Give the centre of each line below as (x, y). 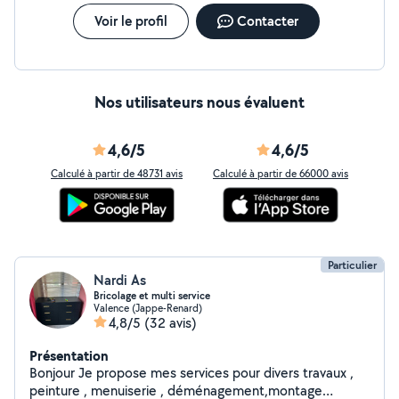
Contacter (267, 21)
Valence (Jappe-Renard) (148, 308)
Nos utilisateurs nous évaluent (199, 102)
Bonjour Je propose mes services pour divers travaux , (54, 373)
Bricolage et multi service (152, 296)
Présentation (69, 355)
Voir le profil (130, 21)
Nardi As (120, 280)
